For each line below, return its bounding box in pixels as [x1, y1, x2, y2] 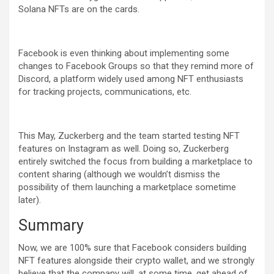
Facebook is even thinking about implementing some [18, 48, 229, 59]
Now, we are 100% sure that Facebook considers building [18, 242, 246, 253]
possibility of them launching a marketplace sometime [18, 182, 236, 193]
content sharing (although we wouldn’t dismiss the [18, 169, 220, 180]
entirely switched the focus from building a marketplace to [18, 156, 253, 167]
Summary [18, 217, 87, 234]
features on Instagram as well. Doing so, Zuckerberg [18, 143, 229, 154]
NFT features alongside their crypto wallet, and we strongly [18, 255, 254, 266]
